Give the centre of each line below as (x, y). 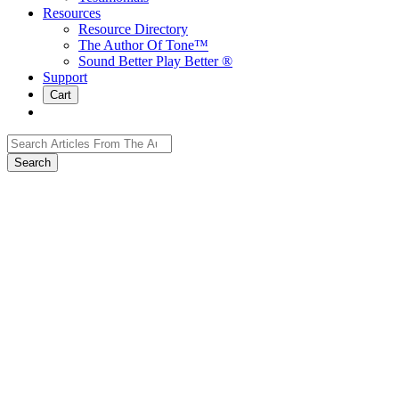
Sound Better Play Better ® (155, 61)
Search (25, 141)
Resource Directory (133, 28)
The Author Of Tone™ (143, 45)
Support (65, 77)
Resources (72, 12)
